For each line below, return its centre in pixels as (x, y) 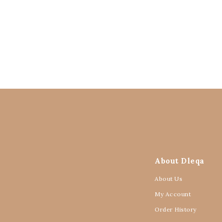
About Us (168, 179)
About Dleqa (180, 161)
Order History (176, 209)
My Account (173, 194)
